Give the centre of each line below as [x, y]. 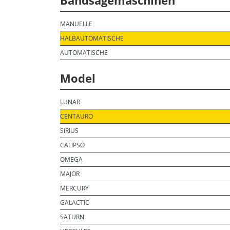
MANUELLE [76, 24]
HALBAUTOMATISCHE [92, 38]
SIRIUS [69, 131]
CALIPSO [72, 145]
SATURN [72, 217]
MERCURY [74, 188]
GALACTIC [75, 203]
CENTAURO [76, 116]
